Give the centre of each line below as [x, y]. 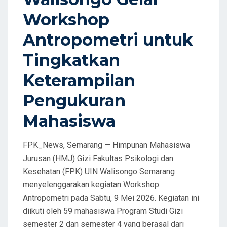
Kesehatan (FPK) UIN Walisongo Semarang [99, 171]
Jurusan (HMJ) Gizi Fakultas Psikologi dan [98, 158]
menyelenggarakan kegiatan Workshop [91, 184]
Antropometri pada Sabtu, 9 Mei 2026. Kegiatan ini [111, 198]
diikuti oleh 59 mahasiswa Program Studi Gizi [103, 211]
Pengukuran [74, 100]
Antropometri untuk [108, 40]
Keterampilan [79, 80]
